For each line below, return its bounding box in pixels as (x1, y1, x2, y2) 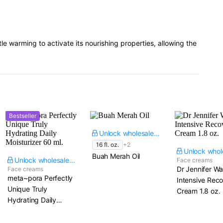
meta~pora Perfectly (7, 174, 73, 182)
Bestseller (9, 112, 36, 119)
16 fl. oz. (96, 141, 119, 148)
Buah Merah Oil (92, 152, 140, 160)
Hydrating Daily (7, 196, 56, 204)
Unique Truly (7, 185, 47, 193)
